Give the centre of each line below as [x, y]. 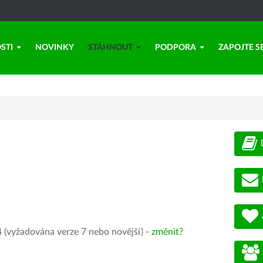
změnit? [167, 232]
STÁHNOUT [110, 48]
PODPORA [176, 48]
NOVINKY [55, 48]
